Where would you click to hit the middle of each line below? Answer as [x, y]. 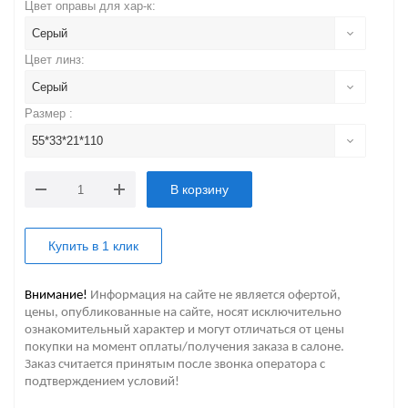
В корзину [199, 189]
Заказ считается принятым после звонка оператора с [175, 365]
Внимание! [56, 296]
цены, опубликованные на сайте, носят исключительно [183, 313]
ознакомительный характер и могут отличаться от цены [184, 330]
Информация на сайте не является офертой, [215, 296]
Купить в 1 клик [93, 246]
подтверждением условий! [102, 382]
